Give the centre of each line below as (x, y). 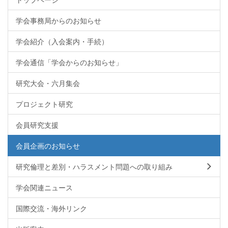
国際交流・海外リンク (51, 208)
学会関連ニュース (44, 188)
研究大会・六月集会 (48, 83)
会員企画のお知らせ (48, 146)
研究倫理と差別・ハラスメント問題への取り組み (94, 167)
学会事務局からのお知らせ (59, 21)
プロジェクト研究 (44, 104)
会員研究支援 (37, 125)
